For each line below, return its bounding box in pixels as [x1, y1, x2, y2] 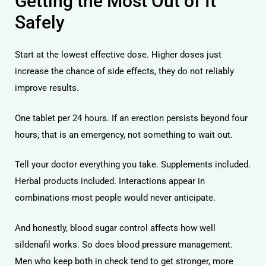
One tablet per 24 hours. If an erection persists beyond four [15, 112, 248, 123]
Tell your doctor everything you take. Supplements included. [15, 159, 251, 170]
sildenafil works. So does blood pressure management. [15, 239, 233, 250]
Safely [15, 11, 65, 33]
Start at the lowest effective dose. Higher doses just [15, 49, 221, 60]
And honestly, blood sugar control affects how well [15, 222, 216, 233]
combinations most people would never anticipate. [15, 192, 216, 203]
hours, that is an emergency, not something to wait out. [15, 129, 233, 140]
